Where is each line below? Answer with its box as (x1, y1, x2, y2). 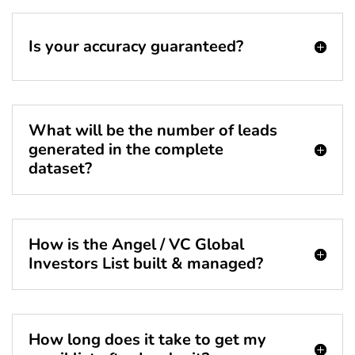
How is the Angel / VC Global (29, 234, 244, 256)
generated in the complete (29, 139, 223, 161)
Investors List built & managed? (29, 253, 263, 275)
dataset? (29, 158, 92, 180)
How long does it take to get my (29, 329, 266, 351)
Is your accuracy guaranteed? (29, 36, 243, 58)
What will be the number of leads (29, 120, 277, 142)
